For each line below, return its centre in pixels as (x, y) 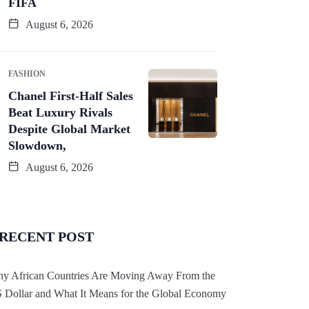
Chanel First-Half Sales (71, 96)
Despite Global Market (69, 129)
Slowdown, (37, 145)
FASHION (27, 73)
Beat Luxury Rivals (60, 112)
